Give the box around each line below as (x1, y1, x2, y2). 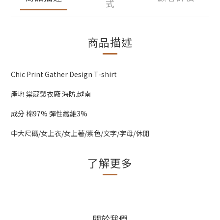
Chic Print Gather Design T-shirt (11, 69, 117, 79)
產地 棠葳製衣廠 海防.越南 (11, 89, 91, 99)
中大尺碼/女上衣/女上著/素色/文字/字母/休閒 (11, 128, 149, 138)
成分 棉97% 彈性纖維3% (11, 109, 87, 118)
